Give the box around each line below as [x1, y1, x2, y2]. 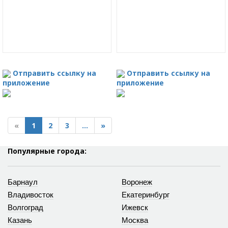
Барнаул [8, 178, 38, 187]
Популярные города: [8, 146, 87, 156]
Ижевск [122, 203, 148, 212]
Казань [8, 216, 32, 225]
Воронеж [122, 178, 152, 187]
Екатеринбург [122, 190, 169, 199]
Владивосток [8, 190, 53, 199]
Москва [122, 216, 148, 225]
